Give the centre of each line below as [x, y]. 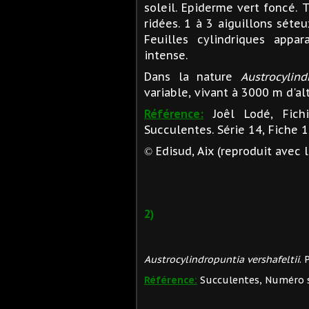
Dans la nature [192, 76]
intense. [166, 55]
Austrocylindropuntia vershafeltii [222, 259]
